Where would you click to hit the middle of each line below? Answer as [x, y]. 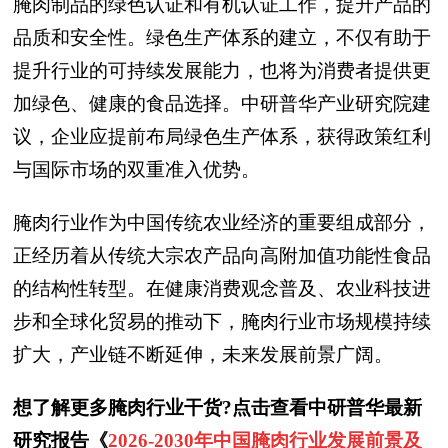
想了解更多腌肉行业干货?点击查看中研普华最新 [217, 407]
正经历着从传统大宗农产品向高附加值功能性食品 [222, 255]
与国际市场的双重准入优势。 [136, 169]
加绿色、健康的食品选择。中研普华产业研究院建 [222, 103]
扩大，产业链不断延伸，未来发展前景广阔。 [203, 354]
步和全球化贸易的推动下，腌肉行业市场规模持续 [222, 321]
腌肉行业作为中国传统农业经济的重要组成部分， [222, 222]
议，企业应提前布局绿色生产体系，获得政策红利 [222, 136]
